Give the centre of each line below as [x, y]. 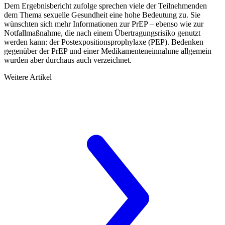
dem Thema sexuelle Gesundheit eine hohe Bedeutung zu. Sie [102, 15]
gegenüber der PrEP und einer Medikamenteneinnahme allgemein [108, 51]
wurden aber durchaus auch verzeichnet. [68, 60]
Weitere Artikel [28, 77]
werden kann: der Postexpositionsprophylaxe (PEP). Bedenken [104, 42]
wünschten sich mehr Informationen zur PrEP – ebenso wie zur [104, 24]
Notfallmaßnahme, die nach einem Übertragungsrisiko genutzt [102, 33]
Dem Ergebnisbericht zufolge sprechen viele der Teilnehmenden [105, 6]
